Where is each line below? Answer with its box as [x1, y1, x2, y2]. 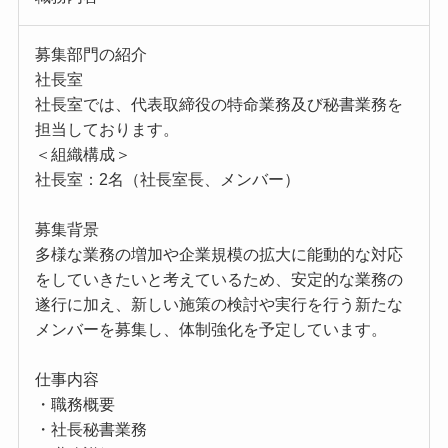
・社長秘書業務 [34, 421, 147, 439]
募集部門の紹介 [34, 46, 147, 64]
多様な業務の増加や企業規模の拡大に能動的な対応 [34, 246, 403, 264]
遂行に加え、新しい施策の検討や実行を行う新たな [34, 296, 403, 314]
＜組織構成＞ [34, 146, 131, 164]
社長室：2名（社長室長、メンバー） [34, 171, 300, 189]
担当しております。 [34, 121, 179, 139]
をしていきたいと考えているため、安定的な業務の [34, 271, 403, 289]
